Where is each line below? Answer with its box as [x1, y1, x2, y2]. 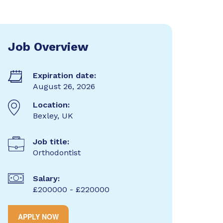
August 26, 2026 [32, 82, 95, 91]
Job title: [32, 137, 69, 146]
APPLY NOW [17, 212, 59, 222]
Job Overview [7, 40, 89, 54]
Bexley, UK [32, 111, 73, 120]
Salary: [32, 174, 60, 183]
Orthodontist [32, 148, 81, 157]
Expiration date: [32, 71, 96, 80]
